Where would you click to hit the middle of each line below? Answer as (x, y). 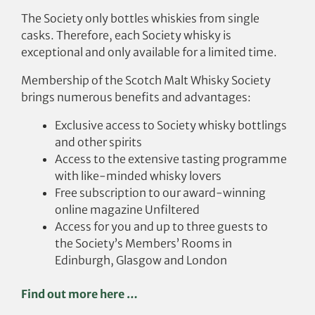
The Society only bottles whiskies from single (140, 18)
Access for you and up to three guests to (161, 226)
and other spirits (98, 142)
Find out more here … (79, 294)
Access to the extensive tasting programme (171, 159)
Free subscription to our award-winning (160, 192)
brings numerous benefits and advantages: (136, 97)
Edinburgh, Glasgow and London (141, 260)
